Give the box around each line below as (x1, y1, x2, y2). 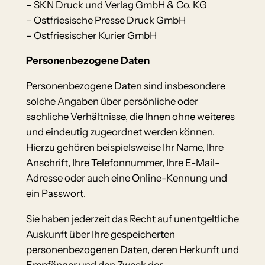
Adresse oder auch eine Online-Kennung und (25, 172, 227, 185)
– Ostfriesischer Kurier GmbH (25, 29, 157, 41)
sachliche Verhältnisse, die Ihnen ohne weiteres (25, 111, 235, 123)
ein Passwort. (25, 188, 86, 200)
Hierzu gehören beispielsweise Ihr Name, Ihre (25, 141, 224, 154)
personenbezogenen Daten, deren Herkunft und (25, 244, 239, 256)
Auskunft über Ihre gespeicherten (25, 228, 175, 240)
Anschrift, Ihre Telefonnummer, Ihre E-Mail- (25, 157, 219, 169)
